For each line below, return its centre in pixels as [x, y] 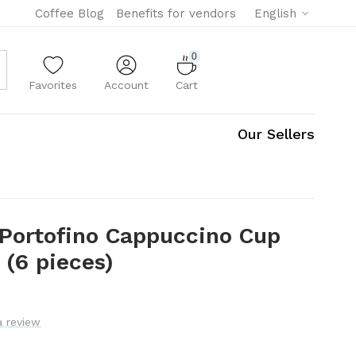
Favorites [53, 85]
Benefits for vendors [176, 14]
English [275, 14]
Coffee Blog [70, 14]
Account [127, 85]
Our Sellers [276, 134]
